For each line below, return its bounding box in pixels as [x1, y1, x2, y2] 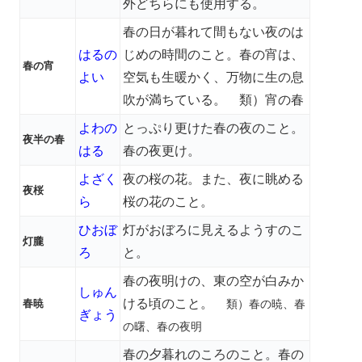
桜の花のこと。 [123, 194, 213, 208]
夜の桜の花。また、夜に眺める [123, 171, 304, 186]
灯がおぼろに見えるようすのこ [123, 222, 304, 237]
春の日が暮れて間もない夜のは [123, 24, 304, 39]
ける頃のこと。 [123, 296, 226, 310]
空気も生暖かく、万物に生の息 [123, 69, 304, 84]
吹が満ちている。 [123, 92, 239, 107]
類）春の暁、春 [226, 297, 305, 310]
